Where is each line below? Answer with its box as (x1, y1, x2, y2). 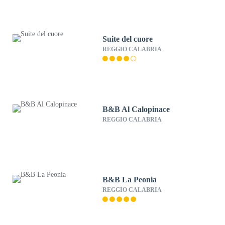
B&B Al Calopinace (102, 105, 171, 114)
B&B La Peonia (102, 175, 157, 184)
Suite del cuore (102, 35, 153, 43)
